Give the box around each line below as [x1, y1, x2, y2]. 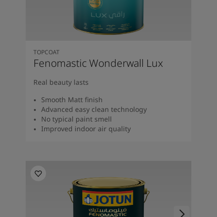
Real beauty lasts [33, 77, 89, 87]
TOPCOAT [33, 48, 60, 57]
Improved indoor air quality [41, 124, 131, 134]
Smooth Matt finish [41, 95, 103, 105]
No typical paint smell [41, 114, 112, 124]
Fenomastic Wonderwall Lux [33, 56, 163, 70]
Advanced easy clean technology [41, 105, 147, 114]
